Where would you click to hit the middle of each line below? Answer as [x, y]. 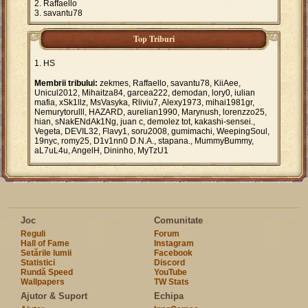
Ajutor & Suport [54, 296]
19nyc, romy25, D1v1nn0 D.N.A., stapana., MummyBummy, [144, 141]
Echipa [168, 296]
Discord [169, 263]
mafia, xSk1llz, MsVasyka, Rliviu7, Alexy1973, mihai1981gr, [144, 103]
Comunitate [178, 221]
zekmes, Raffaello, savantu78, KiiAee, [169, 84]
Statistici [38, 263]
